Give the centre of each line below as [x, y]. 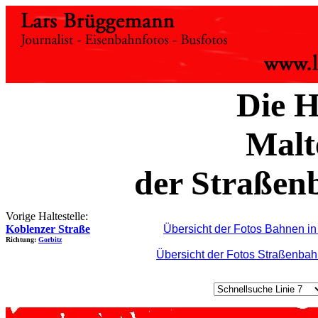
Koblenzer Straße [48, 229]
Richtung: [22, 240]
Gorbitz [50, 240]
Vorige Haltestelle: [47, 216]
